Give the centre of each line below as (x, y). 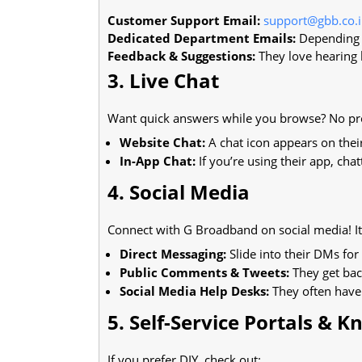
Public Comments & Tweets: (204, 272)
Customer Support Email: (184, 20)
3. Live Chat (163, 80)
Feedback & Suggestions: (181, 55)
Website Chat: (162, 142)
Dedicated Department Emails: (202, 38)
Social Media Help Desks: (194, 290)
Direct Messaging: (173, 253)
